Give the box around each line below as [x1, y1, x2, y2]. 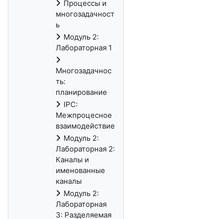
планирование [56, 88, 107, 97]
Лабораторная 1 [56, 43, 112, 52]
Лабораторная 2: [56, 144, 115, 153]
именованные [56, 166, 105, 175]
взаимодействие [56, 121, 115, 131]
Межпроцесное [56, 110, 112, 120]
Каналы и [56, 155, 89, 164]
